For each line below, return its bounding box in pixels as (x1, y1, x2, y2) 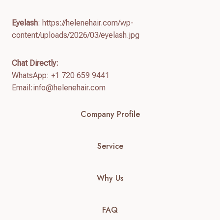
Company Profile (80, 108, 140, 120)
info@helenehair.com (33, 82, 106, 92)
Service (97, 140, 123, 152)
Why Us (97, 172, 123, 184)
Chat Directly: (12, 58, 58, 68)
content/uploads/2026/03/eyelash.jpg (12, 30, 139, 40)
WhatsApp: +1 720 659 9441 (12, 70, 110, 80)
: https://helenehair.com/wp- (38, 18, 134, 27)
